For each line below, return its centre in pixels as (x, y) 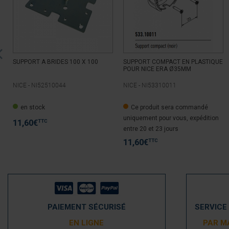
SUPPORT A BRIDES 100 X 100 (55, 62)
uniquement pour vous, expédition (171, 118)
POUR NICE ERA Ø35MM (157, 69)
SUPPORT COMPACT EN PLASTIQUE (173, 62)
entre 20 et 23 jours (151, 129)
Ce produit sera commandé (169, 107)
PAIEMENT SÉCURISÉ (86, 207)
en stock (33, 107)
